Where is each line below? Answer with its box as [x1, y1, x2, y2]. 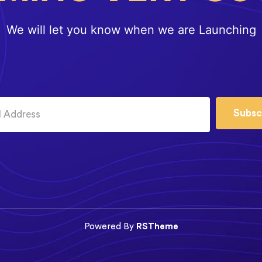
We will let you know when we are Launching [6, 22, 256, 37]
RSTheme [136, 222, 178, 231]
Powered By [84, 222, 136, 231]
